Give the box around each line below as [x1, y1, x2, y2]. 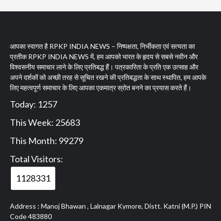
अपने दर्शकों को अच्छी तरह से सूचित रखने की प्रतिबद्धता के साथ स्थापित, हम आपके [10, 73, 206, 82]
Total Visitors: [10, 153, 63, 165]
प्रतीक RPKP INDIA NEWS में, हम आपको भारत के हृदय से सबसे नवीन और [10, 52, 198, 61]
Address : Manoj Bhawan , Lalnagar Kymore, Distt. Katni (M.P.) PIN [10, 202, 211, 211]
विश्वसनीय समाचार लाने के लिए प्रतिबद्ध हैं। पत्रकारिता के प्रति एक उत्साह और [10, 63, 198, 72]
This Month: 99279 [10, 135, 83, 147]
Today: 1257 [10, 99, 57, 110]
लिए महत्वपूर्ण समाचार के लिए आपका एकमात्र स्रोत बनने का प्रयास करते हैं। [10, 83, 191, 92]
